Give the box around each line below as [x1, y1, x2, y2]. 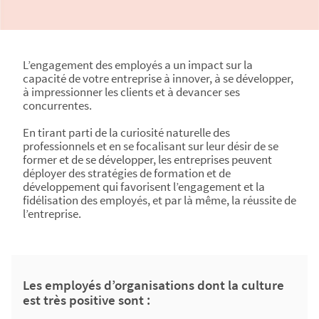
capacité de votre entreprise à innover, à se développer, [23, 70, 293, 86]
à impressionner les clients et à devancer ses [23, 84, 240, 100]
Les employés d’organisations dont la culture [23, 276, 284, 293]
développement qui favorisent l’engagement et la [23, 179, 265, 194]
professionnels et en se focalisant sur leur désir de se [23, 138, 278, 154]
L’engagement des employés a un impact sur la [23, 57, 253, 73]
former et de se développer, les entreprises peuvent [23, 152, 272, 167]
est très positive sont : [23, 291, 150, 308]
